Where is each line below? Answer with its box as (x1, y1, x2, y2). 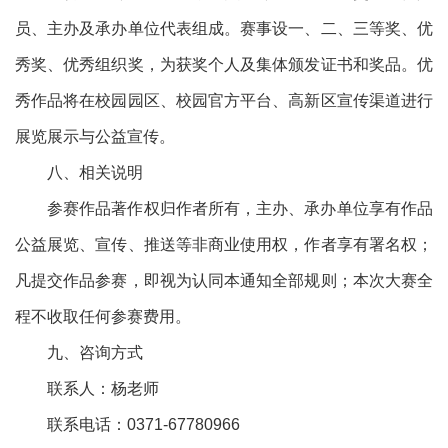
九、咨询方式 (47, 344, 143, 361)
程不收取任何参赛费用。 (15, 308, 191, 325)
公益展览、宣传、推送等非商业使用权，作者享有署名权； (15, 236, 433, 253)
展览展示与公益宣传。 (15, 128, 175, 145)
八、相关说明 (47, 164, 143, 181)
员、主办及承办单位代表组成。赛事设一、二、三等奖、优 (15, 20, 433, 37)
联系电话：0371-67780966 (47, 416, 240, 433)
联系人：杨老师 (47, 380, 159, 397)
